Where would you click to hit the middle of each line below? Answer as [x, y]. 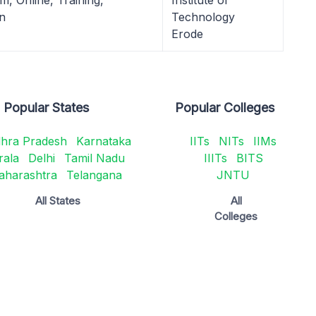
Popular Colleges [225, 108]
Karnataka [103, 141]
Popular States [47, 108]
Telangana [94, 175]
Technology [203, 17]
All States [57, 201]
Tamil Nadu [94, 158]
